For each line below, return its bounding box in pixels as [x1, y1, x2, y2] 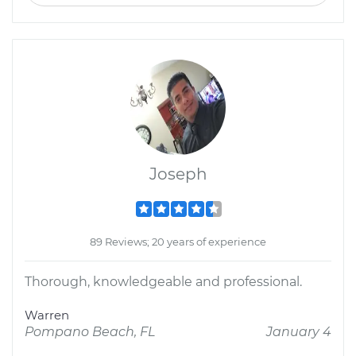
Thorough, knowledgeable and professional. [25, 274, 302, 289]
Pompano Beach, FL [25, 324, 155, 339]
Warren [25, 308, 69, 323]
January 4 [266, 324, 331, 339]
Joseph [149, 164, 207, 184]
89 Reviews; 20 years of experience [90, 235, 266, 248]
